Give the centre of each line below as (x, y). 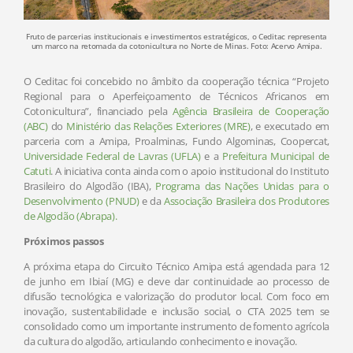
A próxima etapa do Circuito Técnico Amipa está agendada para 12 (176, 267)
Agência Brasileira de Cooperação (251, 111)
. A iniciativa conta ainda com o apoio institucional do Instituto (190, 171)
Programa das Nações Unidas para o (243, 186)
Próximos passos (64, 242)
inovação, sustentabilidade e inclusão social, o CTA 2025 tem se (176, 312)
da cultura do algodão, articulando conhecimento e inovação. (161, 342)
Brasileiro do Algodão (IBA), (90, 186)
